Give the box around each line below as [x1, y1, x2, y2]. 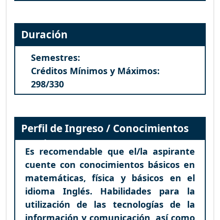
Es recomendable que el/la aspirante [25, 145, 195, 157]
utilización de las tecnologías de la [25, 198, 195, 210]
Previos [21, 136, 58, 150]
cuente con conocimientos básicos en [25, 158, 195, 170]
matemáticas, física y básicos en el [25, 171, 195, 184]
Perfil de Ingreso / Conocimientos [21, 121, 189, 135]
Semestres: [31, 51, 80, 63]
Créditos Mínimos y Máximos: [31, 64, 160, 77]
